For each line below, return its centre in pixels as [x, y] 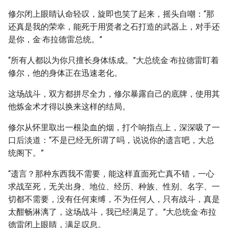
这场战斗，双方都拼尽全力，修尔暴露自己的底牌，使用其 [114, 94]
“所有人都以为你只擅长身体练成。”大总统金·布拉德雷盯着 [113, 60]
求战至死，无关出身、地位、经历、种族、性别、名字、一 [114, 187]
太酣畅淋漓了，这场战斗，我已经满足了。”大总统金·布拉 [112, 212]
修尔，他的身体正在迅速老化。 [65, 73]
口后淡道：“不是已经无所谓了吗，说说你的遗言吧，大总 [111, 140]
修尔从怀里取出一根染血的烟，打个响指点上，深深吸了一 [114, 127]
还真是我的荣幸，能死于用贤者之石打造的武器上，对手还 [114, 27]
